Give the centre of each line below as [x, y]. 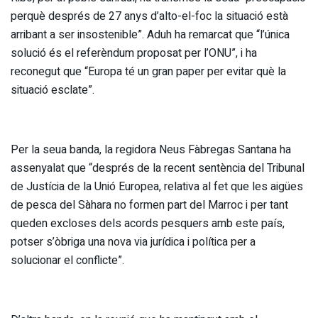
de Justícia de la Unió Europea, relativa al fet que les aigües [157, 186]
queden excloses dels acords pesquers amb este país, [148, 223]
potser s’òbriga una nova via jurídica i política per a [133, 242]
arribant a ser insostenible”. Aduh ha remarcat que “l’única [150, 34]
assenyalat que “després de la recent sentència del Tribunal [158, 168]
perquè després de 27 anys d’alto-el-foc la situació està [149, 16]
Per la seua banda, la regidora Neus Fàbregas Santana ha [151, 149]
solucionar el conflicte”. [67, 260]
